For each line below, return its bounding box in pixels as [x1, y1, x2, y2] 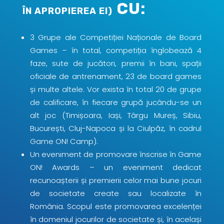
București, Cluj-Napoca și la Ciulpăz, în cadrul [29, 122, 202, 133]
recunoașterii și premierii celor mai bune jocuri [29, 174, 202, 185]
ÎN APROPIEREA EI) [22, 5, 112, 16]
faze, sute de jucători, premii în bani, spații [29, 57, 202, 68]
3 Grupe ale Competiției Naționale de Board [29, 31, 202, 42]
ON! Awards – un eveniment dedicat [29, 161, 202, 172]
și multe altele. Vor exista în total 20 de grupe [29, 83, 202, 94]
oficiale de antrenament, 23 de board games [29, 70, 202, 81]
